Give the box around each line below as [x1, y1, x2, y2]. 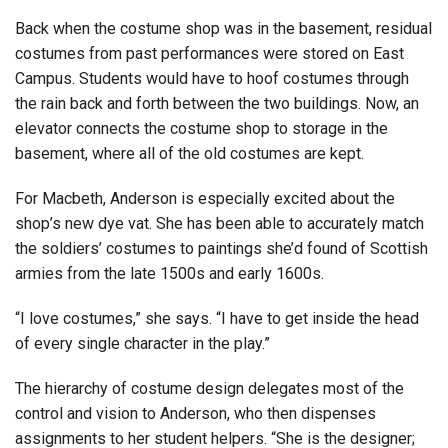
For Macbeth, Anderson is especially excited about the [15, 189, 395, 209]
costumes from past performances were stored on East [15, 44, 404, 64]
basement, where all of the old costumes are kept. [15, 144, 364, 164]
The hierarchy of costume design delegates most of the [15, 379, 404, 399]
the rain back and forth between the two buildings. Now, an [15, 94, 419, 114]
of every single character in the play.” [15, 334, 270, 354]
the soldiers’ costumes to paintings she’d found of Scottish [15, 239, 428, 259]
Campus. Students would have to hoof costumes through [15, 69, 409, 89]
